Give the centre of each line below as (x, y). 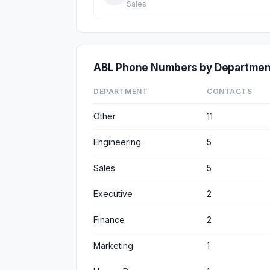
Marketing (113, 246)
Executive (113, 194)
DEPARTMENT (121, 91)
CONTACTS (229, 91)
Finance (109, 220)
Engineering (117, 142)
